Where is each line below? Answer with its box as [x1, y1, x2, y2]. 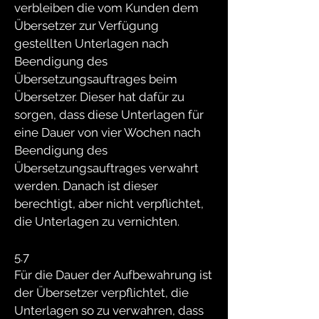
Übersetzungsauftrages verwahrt [14, 161, 199, 175]
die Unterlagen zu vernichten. [14, 214, 179, 229]
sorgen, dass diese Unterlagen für [14, 108, 204, 122]
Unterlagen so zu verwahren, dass [14, 303, 204, 318]
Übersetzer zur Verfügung [14, 19, 159, 33]
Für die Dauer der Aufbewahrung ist [14, 268, 212, 282]
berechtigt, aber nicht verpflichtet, [14, 197, 204, 211]
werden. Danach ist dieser [14, 179, 158, 193]
